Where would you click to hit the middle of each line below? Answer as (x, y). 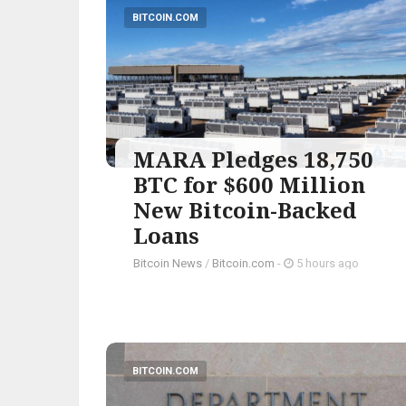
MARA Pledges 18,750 (253, 159)
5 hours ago (326, 263)
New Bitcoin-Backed (245, 209)
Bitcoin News (168, 263)
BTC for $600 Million (249, 184)
